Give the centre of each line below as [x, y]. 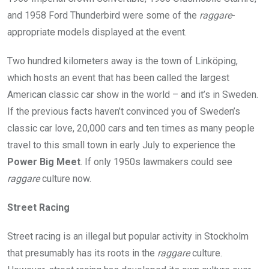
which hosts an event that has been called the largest [118, 77]
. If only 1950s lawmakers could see [156, 162]
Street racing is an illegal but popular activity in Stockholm [128, 236]
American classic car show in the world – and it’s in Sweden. [133, 94]
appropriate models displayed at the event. [97, 32]
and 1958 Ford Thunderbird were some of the [103, 15]
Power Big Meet [44, 162]
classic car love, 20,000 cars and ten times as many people [131, 128]
